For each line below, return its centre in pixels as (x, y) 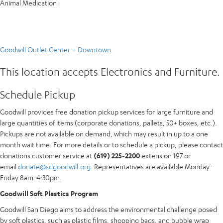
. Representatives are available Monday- (152, 166)
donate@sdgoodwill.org (54, 166)
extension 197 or (165, 155)
